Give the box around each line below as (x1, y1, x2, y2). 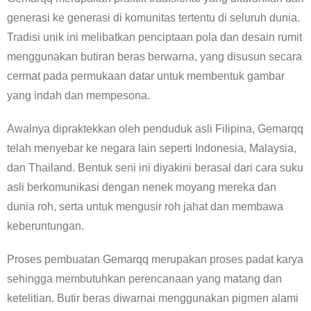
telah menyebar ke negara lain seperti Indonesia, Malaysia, (7, 142, 296, 154)
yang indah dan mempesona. (7, 90, 150, 101)
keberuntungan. (7, 220, 84, 232)
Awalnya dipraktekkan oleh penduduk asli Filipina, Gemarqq (7, 123, 303, 135)
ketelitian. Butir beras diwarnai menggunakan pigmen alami (7, 292, 299, 304)
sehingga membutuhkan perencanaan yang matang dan (7, 273, 282, 285)
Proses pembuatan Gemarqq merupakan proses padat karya (7, 253, 303, 265)
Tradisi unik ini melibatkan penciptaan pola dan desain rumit (7, 31, 302, 43)
